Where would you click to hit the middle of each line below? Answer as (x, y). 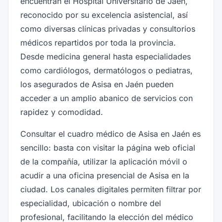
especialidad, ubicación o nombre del (91, 203)
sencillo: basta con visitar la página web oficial (108, 148)
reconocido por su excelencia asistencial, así (104, 15)
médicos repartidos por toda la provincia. (98, 43)
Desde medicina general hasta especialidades (106, 56)
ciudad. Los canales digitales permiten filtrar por (111, 189)
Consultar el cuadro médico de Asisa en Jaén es (111, 134)
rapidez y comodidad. (62, 112)
